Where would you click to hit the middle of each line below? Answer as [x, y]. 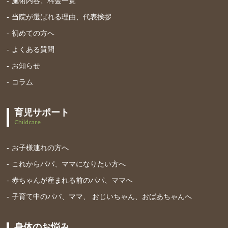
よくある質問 [33, 49]
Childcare [28, 122]
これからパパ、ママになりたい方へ [69, 164]
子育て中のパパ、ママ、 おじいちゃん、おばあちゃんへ [102, 196]
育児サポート [42, 112]
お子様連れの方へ [40, 147]
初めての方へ [33, 33]
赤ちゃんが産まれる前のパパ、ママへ [73, 180]
